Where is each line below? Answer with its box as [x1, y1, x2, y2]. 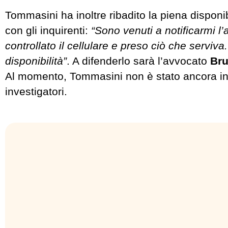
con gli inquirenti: [5, 24, 91, 36]
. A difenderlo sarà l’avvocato [67, 54, 210, 67]
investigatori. [5, 85, 67, 97]
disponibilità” [5, 54, 67, 67]
